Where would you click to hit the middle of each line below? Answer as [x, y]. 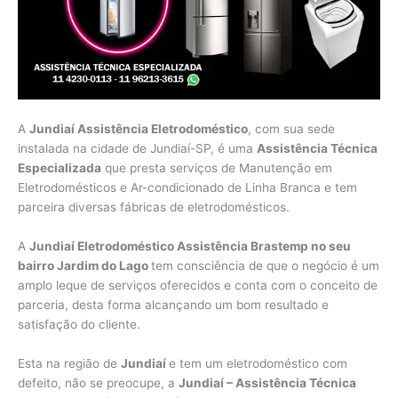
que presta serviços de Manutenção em [217, 168]
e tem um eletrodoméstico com [258, 364]
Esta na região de [69, 364]
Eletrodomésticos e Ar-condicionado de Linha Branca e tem [187, 188]
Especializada [60, 168]
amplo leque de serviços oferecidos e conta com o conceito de [198, 286]
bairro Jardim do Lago [84, 266]
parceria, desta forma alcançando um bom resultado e [173, 305]
